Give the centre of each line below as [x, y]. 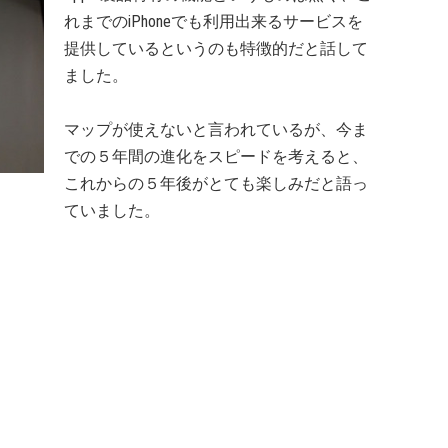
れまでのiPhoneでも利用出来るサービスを [213, 21]
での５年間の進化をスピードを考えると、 [216, 156]
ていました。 [112, 210]
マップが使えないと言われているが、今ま [216, 129]
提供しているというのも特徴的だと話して [216, 48]
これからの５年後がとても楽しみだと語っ [216, 183]
